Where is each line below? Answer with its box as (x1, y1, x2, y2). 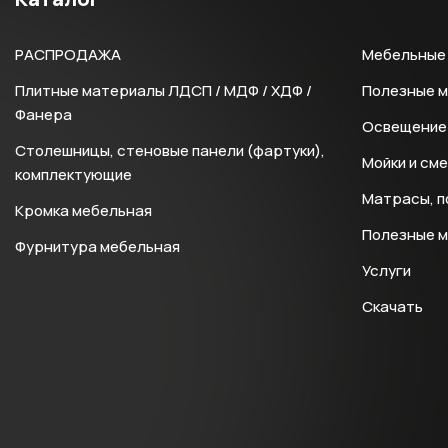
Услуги (362, 260, 412, 281)
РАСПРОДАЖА (15, 44, 121, 65)
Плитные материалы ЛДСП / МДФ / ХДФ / (15, 80, 312, 101)
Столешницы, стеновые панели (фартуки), (15, 140, 325, 161)
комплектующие (15, 164, 132, 185)
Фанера (15, 104, 72, 125)
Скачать (362, 296, 424, 317)
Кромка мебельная (15, 200, 152, 221)
